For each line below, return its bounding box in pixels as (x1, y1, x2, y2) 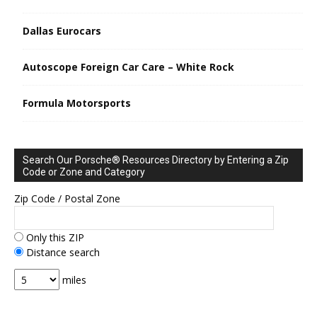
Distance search (23, 246, 100, 259)
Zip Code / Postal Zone (14, 192, 120, 205)
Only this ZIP (23, 231, 84, 244)
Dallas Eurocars (23, 24, 101, 38)
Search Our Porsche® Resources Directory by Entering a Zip (23, 154, 289, 166)
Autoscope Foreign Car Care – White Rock (23, 60, 234, 74)
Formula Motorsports (23, 96, 131, 110)
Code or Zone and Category (23, 166, 145, 178)
